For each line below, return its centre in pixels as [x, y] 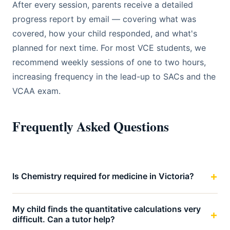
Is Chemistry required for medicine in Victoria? [103, 176]
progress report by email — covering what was [104, 19]
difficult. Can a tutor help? [64, 219]
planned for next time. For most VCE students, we [109, 48]
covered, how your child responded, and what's [105, 33]
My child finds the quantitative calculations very [107, 209]
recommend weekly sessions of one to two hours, [109, 62]
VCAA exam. [36, 91]
